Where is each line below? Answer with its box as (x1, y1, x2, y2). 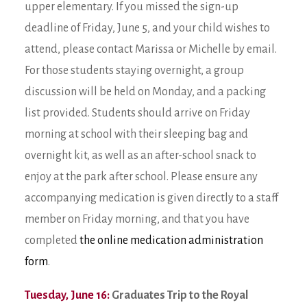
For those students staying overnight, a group (25, 64, 244, 77)
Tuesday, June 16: (25, 289, 110, 302)
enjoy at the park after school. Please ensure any (25, 171, 258, 183)
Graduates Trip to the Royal (110, 289, 248, 302)
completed (25, 234, 79, 247)
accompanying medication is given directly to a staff (25, 192, 278, 204)
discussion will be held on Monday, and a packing (25, 86, 266, 98)
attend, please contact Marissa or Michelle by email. (25, 43, 277, 56)
